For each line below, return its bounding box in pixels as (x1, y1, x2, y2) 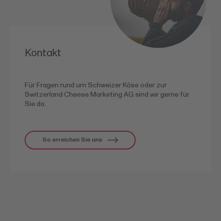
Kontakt (25, 46, 61, 61)
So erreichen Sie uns (42, 136, 102, 145)
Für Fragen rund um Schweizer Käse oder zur (25, 80, 167, 90)
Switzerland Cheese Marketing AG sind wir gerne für (25, 90, 189, 100)
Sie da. (25, 99, 46, 109)
